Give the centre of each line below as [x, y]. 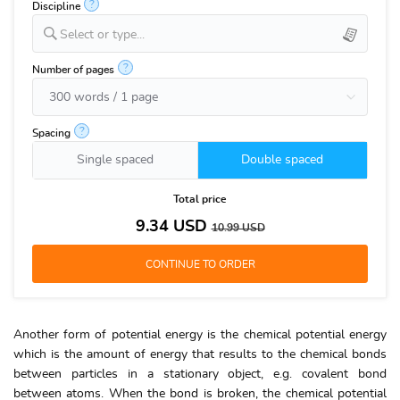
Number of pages [73, 69]
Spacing [51, 133]
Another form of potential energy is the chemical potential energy [200, 334]
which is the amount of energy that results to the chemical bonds [200, 354]
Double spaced [283, 159]
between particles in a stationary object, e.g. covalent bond [200, 374]
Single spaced [115, 159]
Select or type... [102, 34]
